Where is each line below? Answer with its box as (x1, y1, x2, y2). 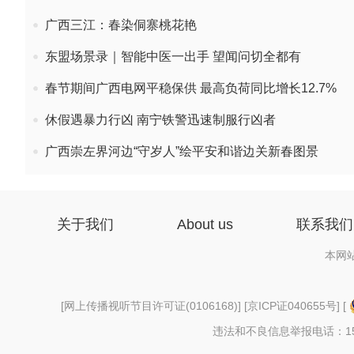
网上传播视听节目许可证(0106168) (63, 299, 238, 312)
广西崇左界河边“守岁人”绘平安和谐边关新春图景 (45, 145, 318, 158)
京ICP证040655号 (247, 299, 337, 312)
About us (177, 217, 233, 232)
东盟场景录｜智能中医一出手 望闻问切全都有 (45, 50, 301, 63)
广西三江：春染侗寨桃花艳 (45, 18, 197, 32)
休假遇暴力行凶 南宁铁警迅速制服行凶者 (45, 113, 276, 126)
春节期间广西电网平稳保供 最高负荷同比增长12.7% (45, 81, 337, 95)
